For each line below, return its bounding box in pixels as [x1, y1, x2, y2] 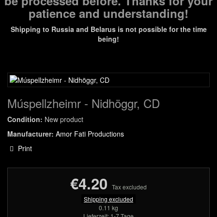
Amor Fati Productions [56, 129, 124, 139]
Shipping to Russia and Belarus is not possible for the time [10, 24, 207, 34]
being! [98, 34, 119, 44]
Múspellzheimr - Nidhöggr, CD [7, 94, 160, 111]
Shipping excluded [84, 195, 133, 203]
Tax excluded [112, 183, 147, 191]
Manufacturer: [7, 129, 54, 139]
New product [45, 114, 83, 124]
